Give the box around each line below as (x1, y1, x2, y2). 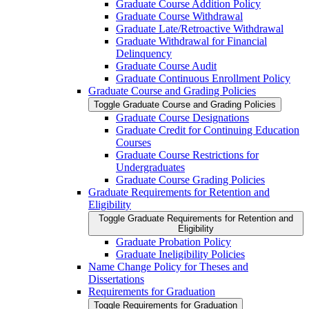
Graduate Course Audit (116, 60, 217, 72)
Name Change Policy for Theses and (88, 261, 248, 273)
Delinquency (116, 48, 172, 60)
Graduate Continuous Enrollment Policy (116, 72, 290, 85)
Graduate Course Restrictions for (116, 149, 259, 161)
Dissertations (88, 273, 144, 286)
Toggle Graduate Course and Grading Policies (94, 99, 276, 110)
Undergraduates (116, 161, 185, 174)
